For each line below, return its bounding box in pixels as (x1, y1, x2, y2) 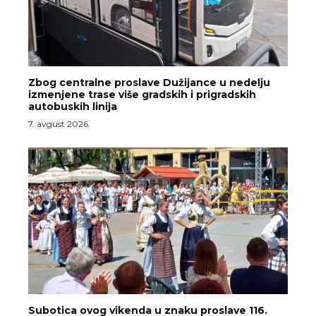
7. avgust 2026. (28, 119, 90, 130)
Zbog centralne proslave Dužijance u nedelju (28, 76, 270, 90)
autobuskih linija (28, 100, 117, 114)
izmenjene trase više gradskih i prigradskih (28, 88, 256, 102)
